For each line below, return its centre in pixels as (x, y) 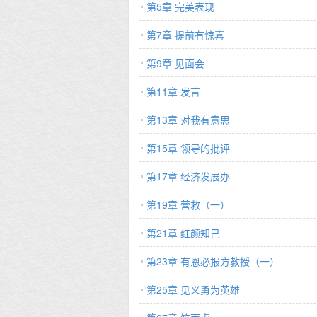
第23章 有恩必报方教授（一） (213, 261)
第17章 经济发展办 (188, 176)
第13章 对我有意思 (188, 120)
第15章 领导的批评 (188, 148)
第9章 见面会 (175, 63)
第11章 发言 (173, 91)
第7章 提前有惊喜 (185, 35)
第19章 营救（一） (188, 204)
